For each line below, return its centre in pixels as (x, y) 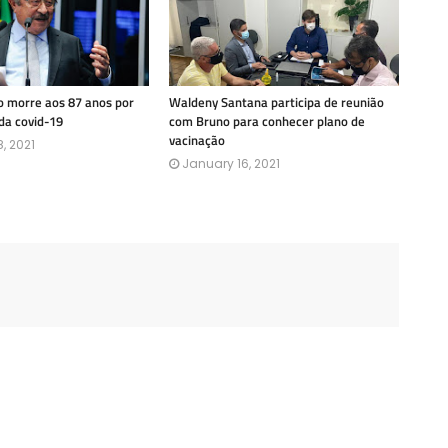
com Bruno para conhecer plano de (267, 121)
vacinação (197, 140)
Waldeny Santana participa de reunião (276, 102)
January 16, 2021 (231, 163)
